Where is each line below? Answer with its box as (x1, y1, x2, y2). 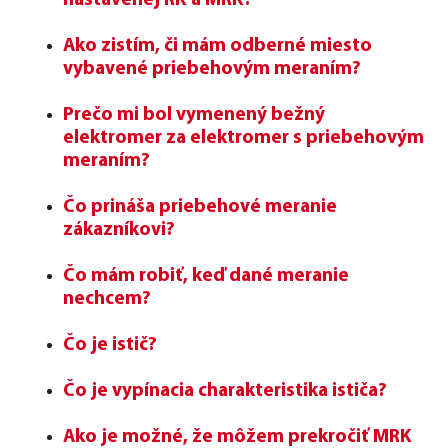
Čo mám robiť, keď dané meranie (63, 266, 349, 286)
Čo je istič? (63, 335, 157, 355)
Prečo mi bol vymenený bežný (63, 105, 325, 125)
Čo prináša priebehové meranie (63, 197, 337, 217)
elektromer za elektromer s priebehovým (63, 128, 424, 148)
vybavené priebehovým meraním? (63, 59, 361, 79)
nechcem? (63, 289, 151, 309)
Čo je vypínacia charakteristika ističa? (63, 381, 387, 401)
